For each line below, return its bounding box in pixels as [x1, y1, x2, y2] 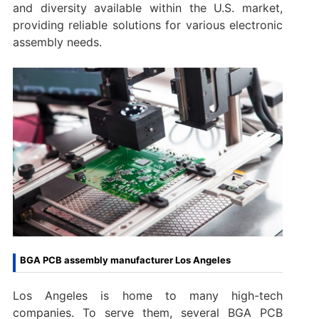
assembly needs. [12, 35, 102, 50]
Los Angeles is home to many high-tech [12, 288, 283, 303]
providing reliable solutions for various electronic [12, 18, 283, 33]
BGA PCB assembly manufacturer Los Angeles [19, 254, 231, 266]
